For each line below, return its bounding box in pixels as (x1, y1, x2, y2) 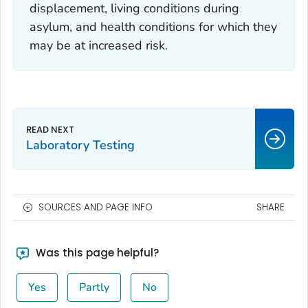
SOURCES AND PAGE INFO (38, 201, 153, 214)
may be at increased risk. (29, 36, 168, 54)
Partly (78, 280, 109, 296)
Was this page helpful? (32, 245, 159, 261)
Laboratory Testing (26, 137, 135, 154)
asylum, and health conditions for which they (29, 18, 277, 35)
